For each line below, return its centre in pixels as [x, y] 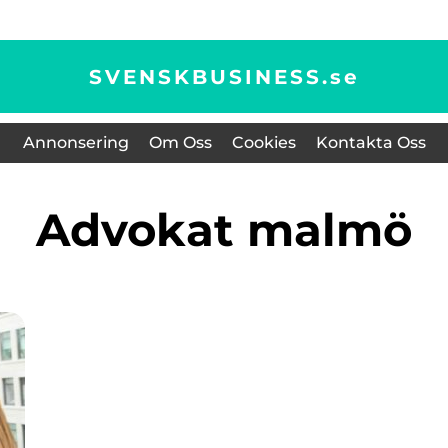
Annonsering [75, 142]
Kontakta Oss [370, 142]
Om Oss [180, 142]
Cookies [263, 142]
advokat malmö [241, 229]
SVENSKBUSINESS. [209, 76]
